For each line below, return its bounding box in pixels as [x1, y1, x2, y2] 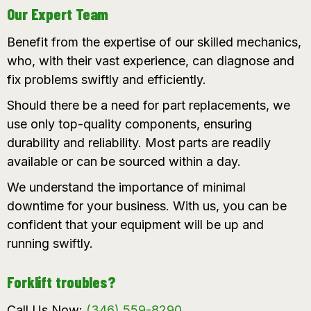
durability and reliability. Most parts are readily [7, 135, 271, 151]
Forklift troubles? [7, 272, 116, 292]
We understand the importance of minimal [7, 180, 246, 195]
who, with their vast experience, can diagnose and [7, 53, 294, 69]
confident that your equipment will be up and [7, 217, 264, 233]
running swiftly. [7, 236, 93, 251]
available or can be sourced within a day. [7, 154, 241, 169]
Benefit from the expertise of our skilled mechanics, [7, 35, 301, 50]
